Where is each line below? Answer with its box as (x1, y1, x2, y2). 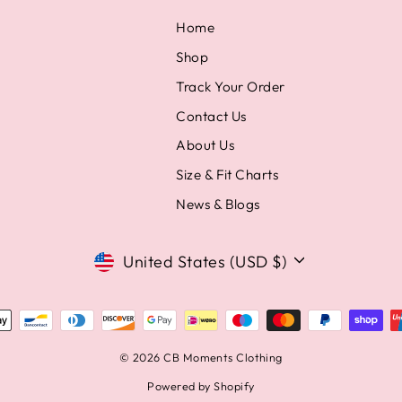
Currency (88, 242, 210, 276)
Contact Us (176, 107, 247, 125)
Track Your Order (176, 77, 285, 95)
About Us (176, 136, 235, 154)
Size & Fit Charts (176, 166, 279, 184)
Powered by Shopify (147, 379, 255, 394)
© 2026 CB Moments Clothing (119, 350, 283, 365)
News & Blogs (176, 196, 260, 214)
